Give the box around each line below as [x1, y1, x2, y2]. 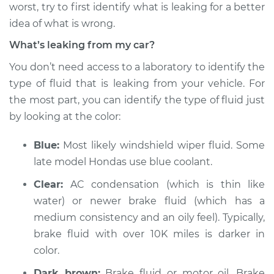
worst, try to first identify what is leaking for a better [9, 1, 265, 13]
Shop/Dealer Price [32, 20, 119, 32]
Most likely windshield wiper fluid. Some [59, 139, 265, 151]
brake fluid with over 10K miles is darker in [34, 228, 265, 240]
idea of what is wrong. [9, 18, 115, 29]
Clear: [34, 179, 63, 190]
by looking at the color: [9, 111, 120, 122]
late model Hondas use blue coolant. [34, 156, 212, 168]
